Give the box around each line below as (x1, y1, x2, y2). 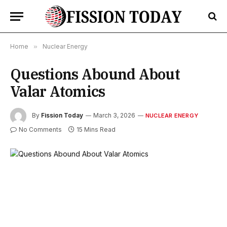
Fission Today (41, 111, 83, 120)
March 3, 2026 (93, 111, 135, 120)
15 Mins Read (77, 126, 116, 133)
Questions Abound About (10, 64, 180, 84)
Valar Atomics (10, 82, 105, 101)
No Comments (19, 126, 62, 133)
